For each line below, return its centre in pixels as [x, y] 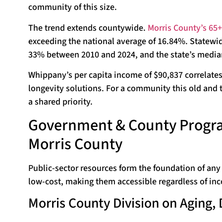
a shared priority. [60, 102]
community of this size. [73, 7]
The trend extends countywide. [88, 28]
